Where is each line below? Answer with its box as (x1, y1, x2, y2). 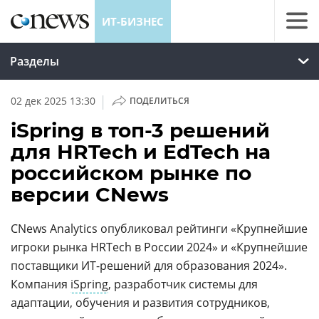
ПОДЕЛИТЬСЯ (129, 95, 189, 107)
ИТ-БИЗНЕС (102, 14, 164, 28)
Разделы (10, 53, 59, 69)
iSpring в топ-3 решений (11, 118, 270, 142)
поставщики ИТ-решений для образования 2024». (11, 258, 287, 273)
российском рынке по (11, 161, 251, 185)
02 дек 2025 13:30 (11, 94, 95, 108)
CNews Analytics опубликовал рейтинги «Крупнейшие (11, 221, 308, 236)
